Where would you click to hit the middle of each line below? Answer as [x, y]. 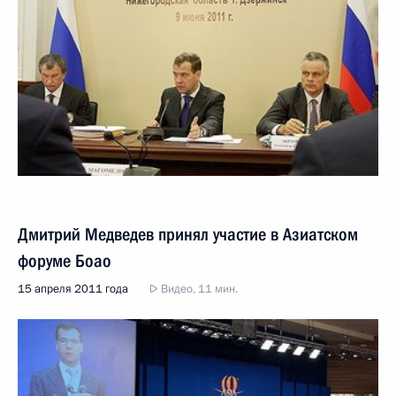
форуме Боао [65, 260]
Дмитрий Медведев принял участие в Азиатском [188, 234]
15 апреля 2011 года [73, 289]
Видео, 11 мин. [198, 289]
